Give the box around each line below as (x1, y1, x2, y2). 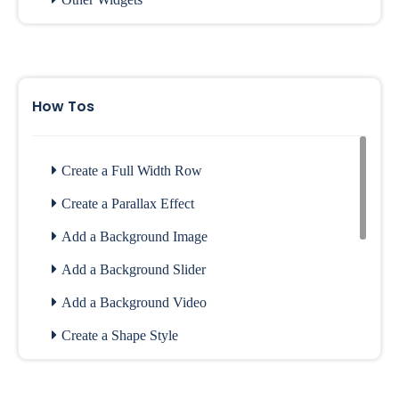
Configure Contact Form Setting (61, 361, 242, 376)
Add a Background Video (61, 295, 207, 310)
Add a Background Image (61, 229, 208, 244)
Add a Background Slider (61, 262, 206, 277)
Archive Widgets (61, 58, 156, 73)
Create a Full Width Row (61, 163, 202, 178)
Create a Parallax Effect (61, 196, 194, 211)
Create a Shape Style (61, 328, 178, 343)
